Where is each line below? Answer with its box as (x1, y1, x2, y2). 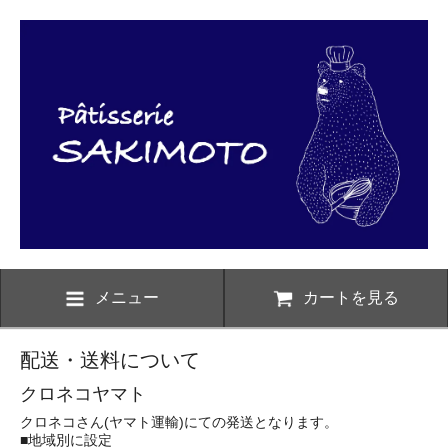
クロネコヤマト (20, 384, 146, 405)
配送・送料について (20, 349, 200, 372)
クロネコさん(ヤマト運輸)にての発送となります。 (20, 414, 338, 431)
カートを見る (303, 289, 399, 307)
